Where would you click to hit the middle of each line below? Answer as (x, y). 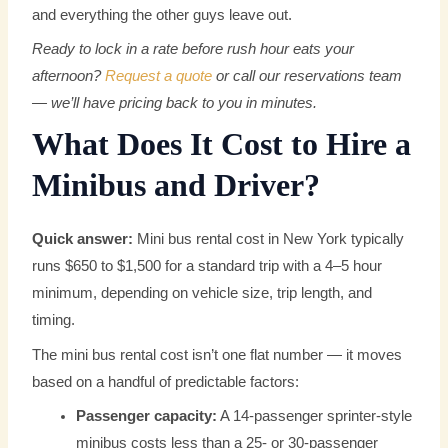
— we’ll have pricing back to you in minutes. (175, 103)
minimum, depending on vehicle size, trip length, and (202, 293)
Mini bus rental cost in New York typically (269, 239)
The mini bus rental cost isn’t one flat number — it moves (217, 354)
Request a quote (159, 76)
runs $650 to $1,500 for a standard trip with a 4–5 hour (207, 266)
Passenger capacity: (147, 416)
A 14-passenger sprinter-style (315, 416)
